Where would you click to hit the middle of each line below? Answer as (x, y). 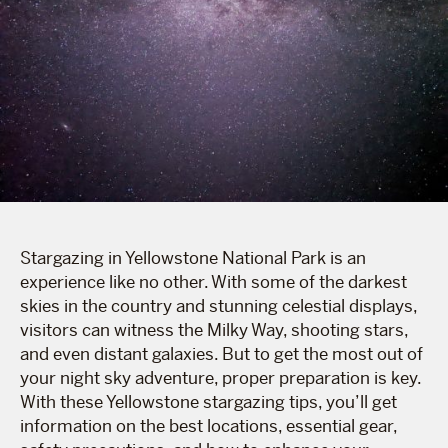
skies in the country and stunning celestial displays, (218, 305)
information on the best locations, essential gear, (208, 425)
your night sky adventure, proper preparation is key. (220, 377)
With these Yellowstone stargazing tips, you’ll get (208, 401)
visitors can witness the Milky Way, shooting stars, (214, 329)
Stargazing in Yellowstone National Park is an (193, 257)
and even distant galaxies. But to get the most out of (221, 353)
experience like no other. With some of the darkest (213, 281)
